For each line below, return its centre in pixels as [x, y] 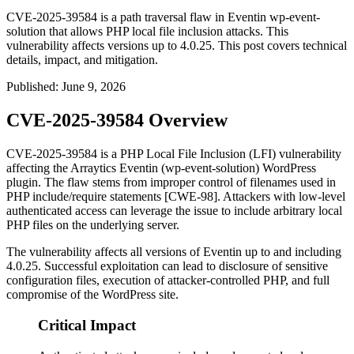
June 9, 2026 [94, 87]
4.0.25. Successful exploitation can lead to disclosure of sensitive [167, 266]
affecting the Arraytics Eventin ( [86, 168]
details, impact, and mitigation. [82, 60]
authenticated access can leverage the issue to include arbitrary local [174, 211]
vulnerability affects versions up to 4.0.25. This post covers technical [177, 46]
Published [31, 87]
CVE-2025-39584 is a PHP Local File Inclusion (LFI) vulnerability [174, 154]
